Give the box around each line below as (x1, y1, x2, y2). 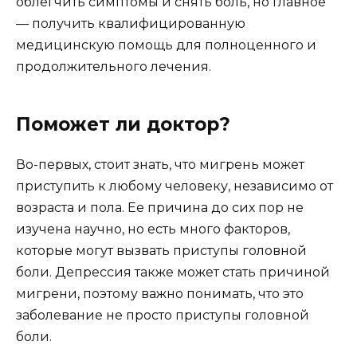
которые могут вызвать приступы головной (16, 242, 307, 258)
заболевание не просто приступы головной (16, 307, 309, 323)
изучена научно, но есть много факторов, (16, 221, 290, 237)
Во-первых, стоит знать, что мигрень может (16, 156, 304, 172)
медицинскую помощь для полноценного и (16, 37, 316, 53)
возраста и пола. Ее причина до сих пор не (16, 199, 304, 215)
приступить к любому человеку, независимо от (16, 178, 333, 194)
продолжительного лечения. (16, 58, 211, 74)
